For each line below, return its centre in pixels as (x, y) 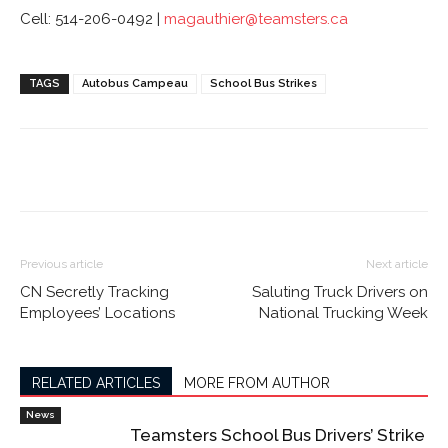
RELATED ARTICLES (96, 383)
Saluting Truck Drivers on (340, 292)
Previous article (61, 264)
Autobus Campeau (135, 83)
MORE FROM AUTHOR (257, 383)
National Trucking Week (343, 313)
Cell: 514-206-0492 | (92, 19)
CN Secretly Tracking (94, 292)
